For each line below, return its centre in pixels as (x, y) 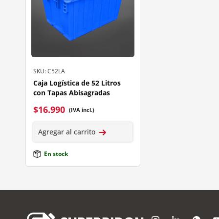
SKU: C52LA (49, 71)
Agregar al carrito (67, 132)
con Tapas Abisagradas (72, 93)
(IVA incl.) (82, 109)
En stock (56, 154)
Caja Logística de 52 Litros (77, 83)
